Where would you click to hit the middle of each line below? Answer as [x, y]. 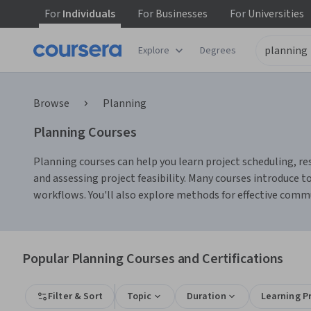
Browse [51, 103]
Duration [206, 296]
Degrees [218, 50]
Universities [275, 14]
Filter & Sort [75, 296]
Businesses [180, 14]
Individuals [88, 14]
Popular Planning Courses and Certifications [153, 259]
